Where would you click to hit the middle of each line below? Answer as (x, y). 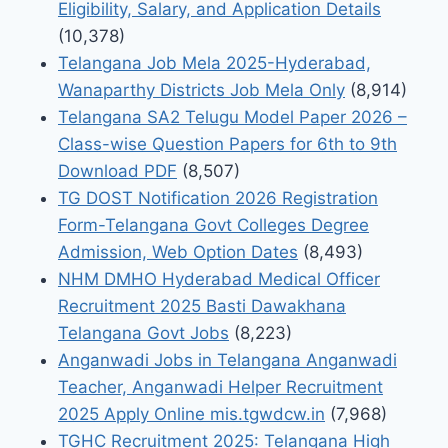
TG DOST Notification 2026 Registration (218, 197)
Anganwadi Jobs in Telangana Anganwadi (227, 359)
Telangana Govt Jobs (143, 332)
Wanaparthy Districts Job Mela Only (201, 89)
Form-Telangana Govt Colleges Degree (213, 224)
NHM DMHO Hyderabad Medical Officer (219, 278)
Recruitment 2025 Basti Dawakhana (202, 305)
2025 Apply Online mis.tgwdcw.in (191, 413)
